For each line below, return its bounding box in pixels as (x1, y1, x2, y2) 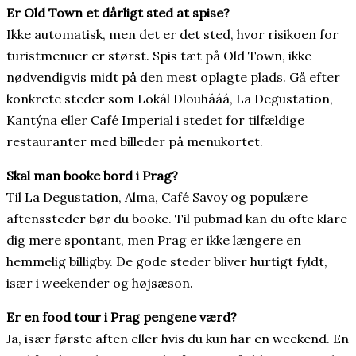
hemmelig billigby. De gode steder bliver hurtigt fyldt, (6, 253, 327, 270)
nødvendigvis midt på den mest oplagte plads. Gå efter (6, 69, 340, 86)
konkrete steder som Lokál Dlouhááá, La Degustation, (6, 91, 333, 107)
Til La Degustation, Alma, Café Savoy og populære (6, 189, 308, 206)
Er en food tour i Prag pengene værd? (6, 309, 237, 326)
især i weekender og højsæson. (6, 275, 193, 292)
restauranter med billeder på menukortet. (6, 133, 263, 150)
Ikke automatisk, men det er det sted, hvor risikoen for (6, 26, 339, 43)
